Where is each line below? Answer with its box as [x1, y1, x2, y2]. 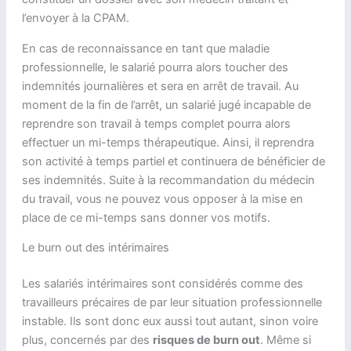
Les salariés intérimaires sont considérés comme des [21, 277, 303, 291]
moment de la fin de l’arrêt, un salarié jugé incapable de [21, 97, 311, 112]
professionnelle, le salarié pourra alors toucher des [21, 60, 288, 74]
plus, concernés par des [21, 333, 153, 348]
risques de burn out [152, 333, 260, 348]
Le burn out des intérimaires [21, 241, 169, 255]
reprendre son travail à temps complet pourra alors [21, 116, 291, 131]
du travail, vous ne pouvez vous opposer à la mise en [21, 191, 303, 206]
